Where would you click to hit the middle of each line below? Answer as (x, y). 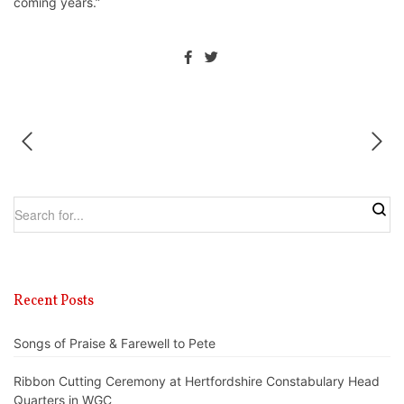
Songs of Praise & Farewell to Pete (115, 344)
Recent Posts (54, 302)
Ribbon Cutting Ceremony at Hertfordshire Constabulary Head (197, 381)
